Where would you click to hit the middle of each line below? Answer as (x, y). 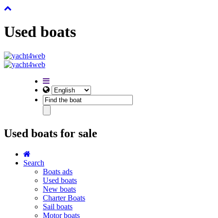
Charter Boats (64, 198)
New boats (59, 189)
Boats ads (58, 171)
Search (34, 163)
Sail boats (58, 206)
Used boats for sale (51, 133)
